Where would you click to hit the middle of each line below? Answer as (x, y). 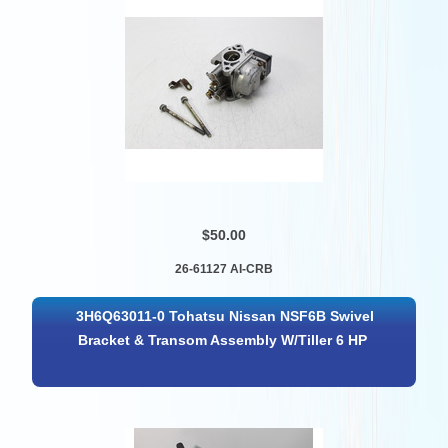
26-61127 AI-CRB (223, 268)
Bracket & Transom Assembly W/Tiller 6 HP (223, 341)
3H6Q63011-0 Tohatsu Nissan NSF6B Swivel (224, 317)
